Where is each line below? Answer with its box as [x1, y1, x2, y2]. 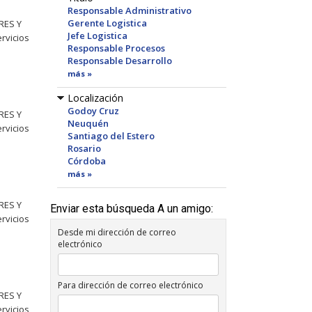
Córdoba [68, 155, 106, 167]
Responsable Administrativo [68, 4, 192, 17]
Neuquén [68, 117, 109, 130]
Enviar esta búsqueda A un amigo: [50, 202, 213, 215]
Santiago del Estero [68, 130, 155, 142]
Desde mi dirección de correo [58, 226, 176, 238]
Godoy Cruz [68, 104, 119, 117]
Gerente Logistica [68, 17, 147, 29]
